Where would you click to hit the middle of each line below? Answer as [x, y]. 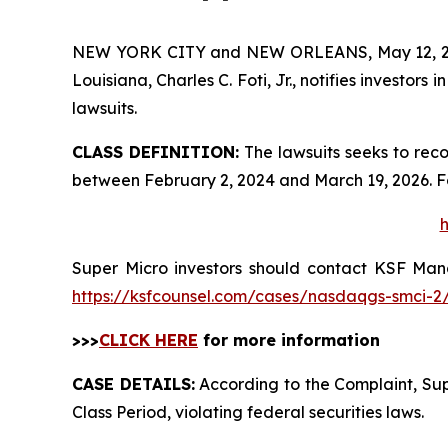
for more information [289, 340]
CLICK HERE [148, 340]
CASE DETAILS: [133, 384]
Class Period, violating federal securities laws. [248, 412]
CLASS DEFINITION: [155, 152]
